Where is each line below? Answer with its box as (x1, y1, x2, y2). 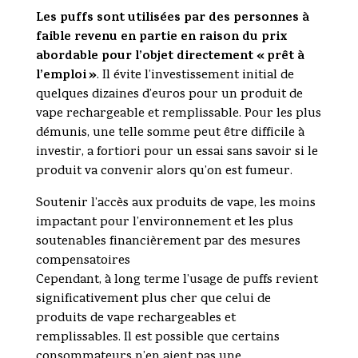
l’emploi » (35, 66, 97, 87)
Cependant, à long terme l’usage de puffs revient (35, 271, 318, 291)
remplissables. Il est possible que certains (35, 328, 280, 348)
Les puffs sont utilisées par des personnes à (35, 8, 309, 30)
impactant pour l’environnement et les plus (35, 213, 293, 233)
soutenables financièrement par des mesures (35, 233, 300, 253)
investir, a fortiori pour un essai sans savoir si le (35, 143, 318, 163)
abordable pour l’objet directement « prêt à (35, 46, 304, 68)
